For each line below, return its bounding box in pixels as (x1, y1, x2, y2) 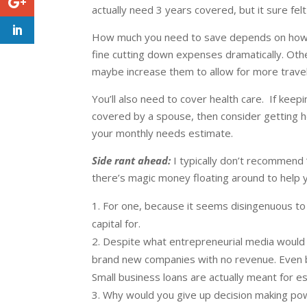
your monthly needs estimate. (92, 125, 234, 140)
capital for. (92, 216, 144, 230)
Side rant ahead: (92, 153, 171, 167)
